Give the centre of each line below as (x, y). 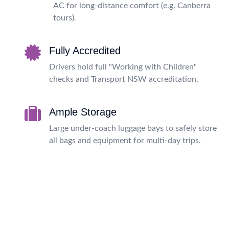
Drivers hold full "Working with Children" (123, 67)
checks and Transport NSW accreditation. (124, 79)
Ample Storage (83, 112)
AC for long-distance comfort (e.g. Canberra (132, 5)
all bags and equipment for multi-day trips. (125, 140)
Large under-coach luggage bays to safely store (133, 128)
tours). (65, 18)
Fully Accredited (85, 50)
